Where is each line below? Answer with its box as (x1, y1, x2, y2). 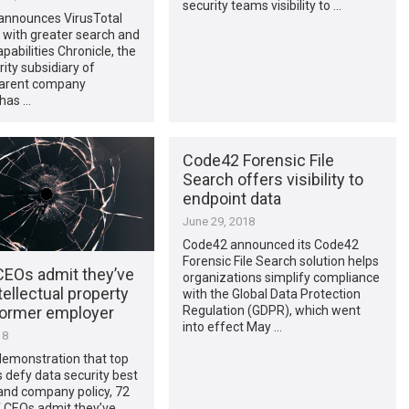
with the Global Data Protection (182, 287, 361, 302)
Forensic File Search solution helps (182, 254, 379, 269)
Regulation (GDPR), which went (182, 303, 361, 319)
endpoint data (182, 189, 281, 209)
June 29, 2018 (182, 215, 255, 229)
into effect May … (182, 320, 282, 335)
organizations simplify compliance (182, 270, 380, 286)
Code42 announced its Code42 (182, 237, 359, 253)
